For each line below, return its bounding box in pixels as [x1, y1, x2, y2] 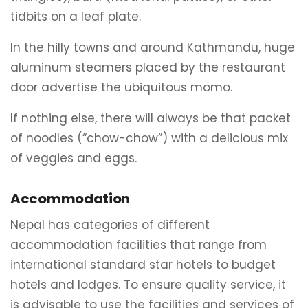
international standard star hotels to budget [10, 256, 276, 273]
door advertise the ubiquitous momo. [10, 79, 232, 96]
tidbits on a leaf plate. [10, 8, 141, 25]
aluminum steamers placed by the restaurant [10, 59, 285, 76]
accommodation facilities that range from [10, 236, 267, 253]
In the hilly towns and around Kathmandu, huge [10, 39, 295, 56]
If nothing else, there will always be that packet [10, 110, 291, 126]
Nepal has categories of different [10, 217, 210, 233]
